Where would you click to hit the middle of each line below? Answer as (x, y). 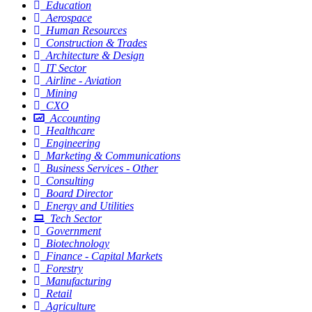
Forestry (64, 268)
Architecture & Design (95, 55)
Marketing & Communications (113, 155)
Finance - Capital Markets (104, 256)
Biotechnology (78, 243)
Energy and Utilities (90, 205)
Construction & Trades (96, 42)
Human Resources (86, 30)
